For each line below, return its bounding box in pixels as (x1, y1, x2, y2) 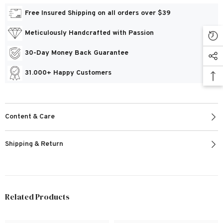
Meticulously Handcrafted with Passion (25, 28, 154, 37)
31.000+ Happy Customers (25, 68, 111, 77)
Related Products (5, 191, 70, 202)
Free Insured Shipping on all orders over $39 (25, 8, 171, 17)
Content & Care (5, 112, 55, 121)
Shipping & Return (5, 139, 63, 148)
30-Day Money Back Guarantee (25, 48, 128, 57)
